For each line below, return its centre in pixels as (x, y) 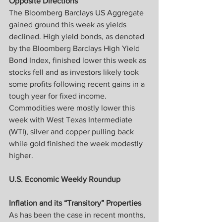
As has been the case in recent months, (78, 215)
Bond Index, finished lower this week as (79, 60)
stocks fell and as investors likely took (75, 72)
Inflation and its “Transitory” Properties (75, 203)
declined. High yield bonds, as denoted (78, 37)
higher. (21, 156)
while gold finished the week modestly (77, 144)
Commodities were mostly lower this (73, 108)
